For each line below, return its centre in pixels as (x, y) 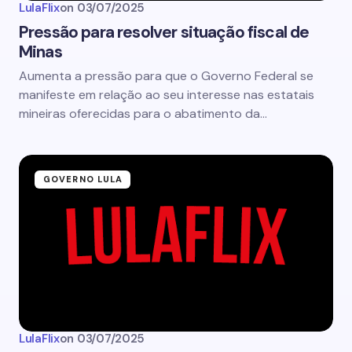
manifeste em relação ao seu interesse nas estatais (167, 95)
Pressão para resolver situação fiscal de (164, 32)
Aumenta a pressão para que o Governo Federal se (166, 76)
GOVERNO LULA (83, 179)
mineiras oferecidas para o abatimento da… (143, 114)
